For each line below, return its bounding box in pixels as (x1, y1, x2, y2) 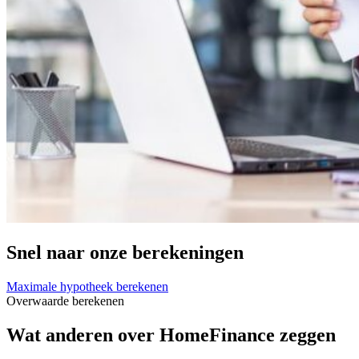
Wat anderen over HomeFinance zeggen (6, 324, 336, 345)
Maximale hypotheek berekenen (6, 279, 168, 293)
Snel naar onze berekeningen (6, 241, 244, 263)
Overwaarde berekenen (6, 293, 124, 308)
